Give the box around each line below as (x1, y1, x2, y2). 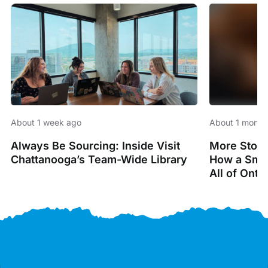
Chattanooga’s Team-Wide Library (10, 153, 187, 166)
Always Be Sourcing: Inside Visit (10, 139, 180, 152)
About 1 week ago (10, 117, 81, 127)
